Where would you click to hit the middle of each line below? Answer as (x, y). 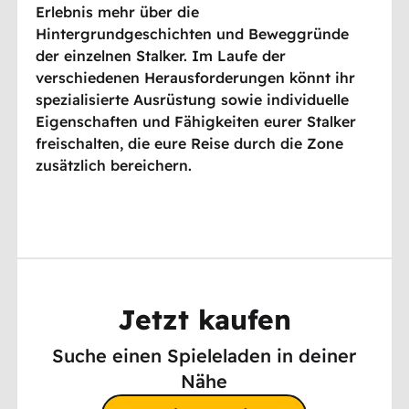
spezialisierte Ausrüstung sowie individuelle (193, 99)
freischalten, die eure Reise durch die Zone (190, 143)
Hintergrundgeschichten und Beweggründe (193, 33)
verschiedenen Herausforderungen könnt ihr (196, 77)
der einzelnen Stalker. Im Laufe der (161, 55)
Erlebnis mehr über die (118, 11)
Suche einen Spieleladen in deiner (204, 356)
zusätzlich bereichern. (114, 165)
